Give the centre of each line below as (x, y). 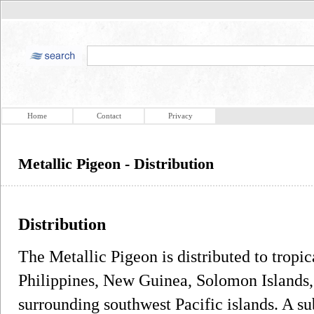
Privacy (180, 116)
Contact (109, 116)
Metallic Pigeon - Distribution (116, 164)
